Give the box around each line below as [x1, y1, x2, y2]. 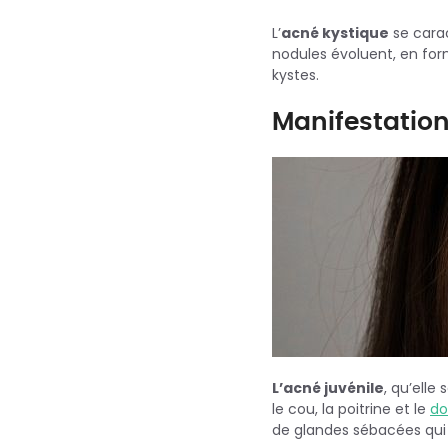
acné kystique [281, 22, 389, 43]
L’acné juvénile [272, 377, 384, 398]
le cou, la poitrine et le [272, 398, 430, 419]
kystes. [272, 64, 319, 85]
